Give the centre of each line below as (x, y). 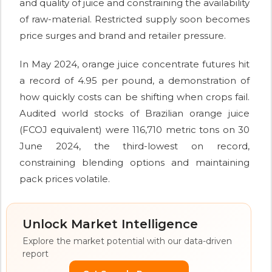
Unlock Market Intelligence (110, 224)
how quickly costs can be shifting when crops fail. (134, 97)
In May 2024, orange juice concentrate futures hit (134, 64)
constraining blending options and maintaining (134, 163)
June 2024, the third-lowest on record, (134, 146)
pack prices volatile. (65, 179)
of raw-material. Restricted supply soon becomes (134, 19)
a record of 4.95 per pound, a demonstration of (134, 81)
